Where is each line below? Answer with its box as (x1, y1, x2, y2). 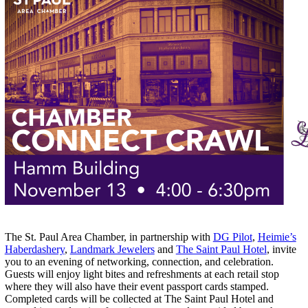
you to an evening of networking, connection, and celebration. (4, 255, 274, 267)
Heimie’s (257, 230, 296, 243)
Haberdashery (4, 243, 65, 255)
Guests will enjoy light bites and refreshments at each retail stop (4, 267, 279, 280)
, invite (266, 243, 296, 255)
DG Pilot (212, 230, 252, 243)
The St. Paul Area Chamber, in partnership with (4, 230, 213, 243)
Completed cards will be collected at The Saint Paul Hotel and (4, 292, 274, 305)
